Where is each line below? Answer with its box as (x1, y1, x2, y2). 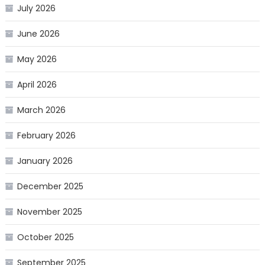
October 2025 (17, 231, 74, 244)
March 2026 (17, 104, 66, 117)
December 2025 (17, 180, 83, 193)
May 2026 (17, 53, 57, 66)
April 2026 (17, 79, 57, 91)
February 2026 (17, 130, 76, 142)
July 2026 (17, 2, 56, 15)
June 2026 (17, 28, 60, 40)
